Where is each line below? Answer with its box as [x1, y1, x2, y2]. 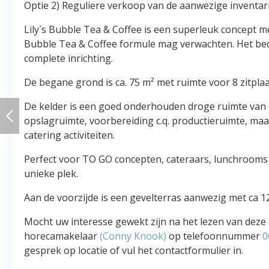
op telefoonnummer [166, 229, 262, 243]
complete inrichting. [24, 52, 113, 65]
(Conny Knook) [100, 229, 166, 243]
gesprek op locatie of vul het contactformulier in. [24, 244, 243, 257]
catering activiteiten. [24, 128, 115, 142]
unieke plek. [24, 167, 78, 180]
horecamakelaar [24, 229, 100, 243]
